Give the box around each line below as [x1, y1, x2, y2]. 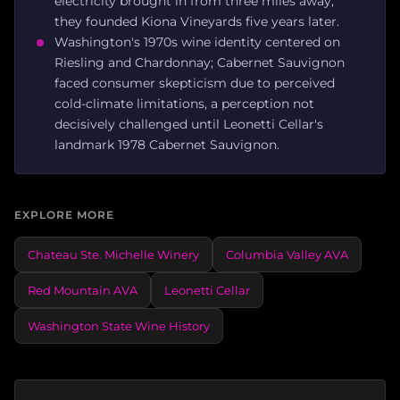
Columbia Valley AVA [226, 246, 348, 262]
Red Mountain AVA [28, 282, 137, 297]
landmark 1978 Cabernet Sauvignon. [54, 136, 279, 153]
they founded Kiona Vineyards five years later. [54, 12, 339, 29]
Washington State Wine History [28, 318, 210, 333]
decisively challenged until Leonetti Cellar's [54, 115, 323, 132]
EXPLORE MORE [14, 207, 114, 221]
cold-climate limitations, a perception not [54, 95, 314, 112]
